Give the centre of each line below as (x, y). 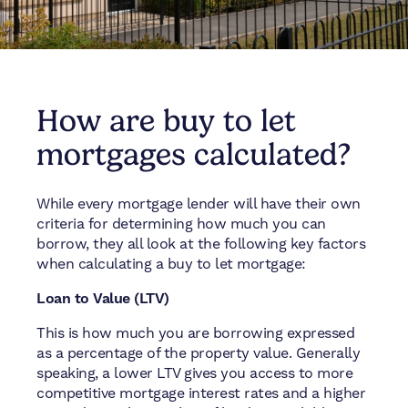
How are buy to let (166, 120)
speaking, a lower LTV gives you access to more (194, 373)
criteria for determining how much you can (181, 224)
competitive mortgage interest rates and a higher (201, 393)
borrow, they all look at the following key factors (201, 244)
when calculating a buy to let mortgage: (173, 264)
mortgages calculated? (194, 153)
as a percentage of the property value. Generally (198, 353)
